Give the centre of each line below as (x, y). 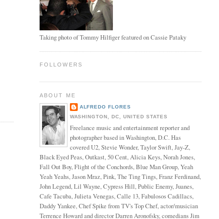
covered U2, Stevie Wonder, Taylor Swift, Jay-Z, (130, 148)
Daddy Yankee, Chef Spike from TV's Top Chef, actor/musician (119, 206)
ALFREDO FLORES (105, 107)
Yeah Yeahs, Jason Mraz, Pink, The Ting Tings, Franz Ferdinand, (120, 177)
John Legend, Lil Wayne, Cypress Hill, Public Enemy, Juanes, (116, 187)
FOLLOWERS (61, 65)
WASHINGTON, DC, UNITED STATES (119, 116)
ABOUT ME (58, 95)
